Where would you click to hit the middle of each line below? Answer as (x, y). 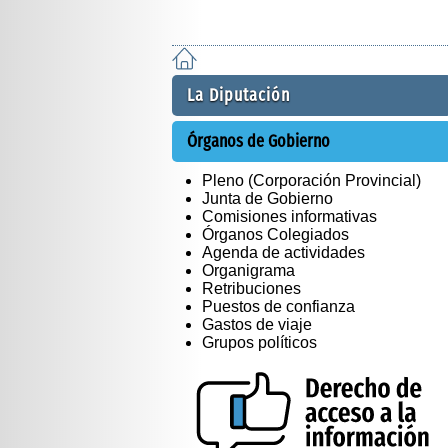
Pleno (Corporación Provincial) (311, 180)
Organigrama (248, 270)
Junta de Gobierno (267, 198)
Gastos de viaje (257, 324)
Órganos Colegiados (275, 234)
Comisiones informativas (289, 216)
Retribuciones (251, 288)
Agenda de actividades (283, 252)
